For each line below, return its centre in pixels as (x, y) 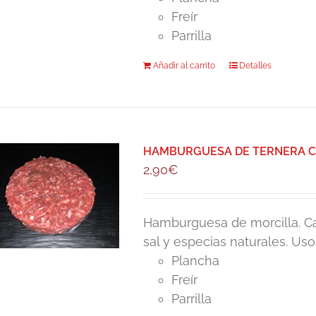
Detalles (256, 66)
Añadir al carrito (184, 66)
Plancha (196, 261)
